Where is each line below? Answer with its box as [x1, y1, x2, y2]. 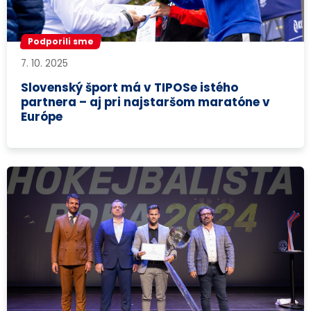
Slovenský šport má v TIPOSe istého [21, 78, 239, 96]
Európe [21, 108, 63, 125]
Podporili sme [28, 35, 94, 48]
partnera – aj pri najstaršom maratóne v [21, 93, 271, 110]
